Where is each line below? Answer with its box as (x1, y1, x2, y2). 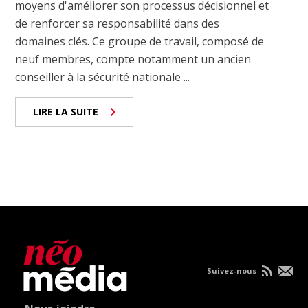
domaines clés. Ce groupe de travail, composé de (15, 34, 265, 49)
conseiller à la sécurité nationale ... (15, 69, 190, 85)
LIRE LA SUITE (33, 105, 99, 119)
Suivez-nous (206, 265, 258, 276)
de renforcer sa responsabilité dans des (15, 16, 220, 32)
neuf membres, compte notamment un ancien (15, 52, 252, 67)
